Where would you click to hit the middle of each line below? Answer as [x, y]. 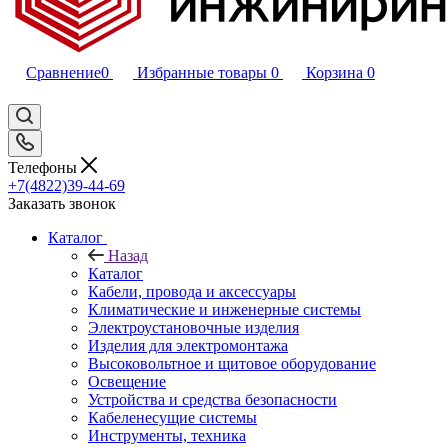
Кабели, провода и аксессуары [192, 291]
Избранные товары [202, 72]
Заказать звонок [62, 203]
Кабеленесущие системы [172, 417]
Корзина [334, 72]
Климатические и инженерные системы [224, 309]
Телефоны [44, 167]
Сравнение [63, 72]
